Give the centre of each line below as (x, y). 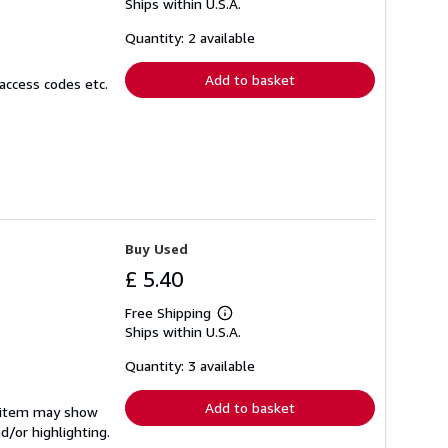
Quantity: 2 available (190, 37)
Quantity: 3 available (190, 366)
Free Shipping (168, 313)
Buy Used (156, 249)
